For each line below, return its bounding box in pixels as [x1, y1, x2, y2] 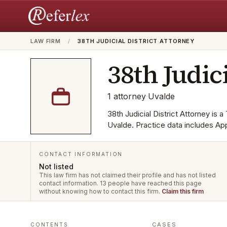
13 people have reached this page [100, 179, 202, 187]
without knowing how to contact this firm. [39, 187, 162, 195]
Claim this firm [162, 187, 204, 195]
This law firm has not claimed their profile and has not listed [39, 171, 216, 179]
